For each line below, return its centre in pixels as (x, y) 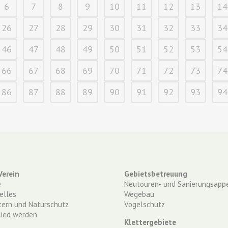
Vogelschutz (145, 204)
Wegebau (139, 194)
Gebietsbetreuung (156, 174)
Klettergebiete (150, 222)
